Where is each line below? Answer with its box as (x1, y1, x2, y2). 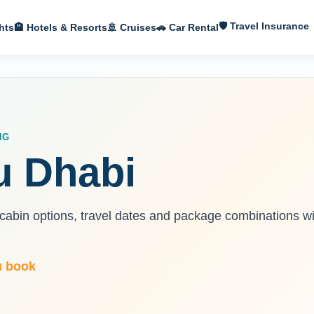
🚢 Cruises (107, 22, 156, 33)
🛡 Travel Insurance (219, 20, 309, 32)
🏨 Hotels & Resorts (14, 22, 107, 33)
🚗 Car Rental (156, 22, 219, 33)
